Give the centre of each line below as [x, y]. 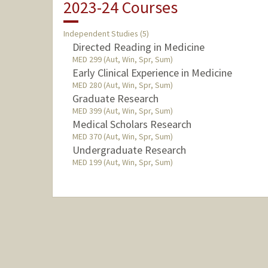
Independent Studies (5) [106, 34]
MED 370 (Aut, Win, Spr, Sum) [122, 137]
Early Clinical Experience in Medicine [152, 73]
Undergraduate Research [129, 150]
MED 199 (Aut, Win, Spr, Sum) [122, 162]
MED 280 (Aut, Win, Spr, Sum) [122, 85]
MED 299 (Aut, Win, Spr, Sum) [122, 60]
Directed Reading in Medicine [138, 47]
